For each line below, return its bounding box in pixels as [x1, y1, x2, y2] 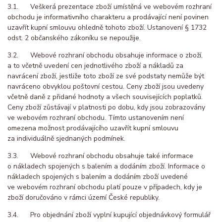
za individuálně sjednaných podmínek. [7, 133, 125, 143]
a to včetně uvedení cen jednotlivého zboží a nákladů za [7, 60, 183, 70]
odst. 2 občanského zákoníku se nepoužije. [7, 33, 141, 43]
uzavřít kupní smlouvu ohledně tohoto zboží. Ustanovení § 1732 [7, 22, 207, 32]
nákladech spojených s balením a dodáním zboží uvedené [7, 171, 188, 181]
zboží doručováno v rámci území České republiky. [7, 192, 160, 202]
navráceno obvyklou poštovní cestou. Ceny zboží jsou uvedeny [7, 81, 204, 91]
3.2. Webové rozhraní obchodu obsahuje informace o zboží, [7, 50, 203, 60]
